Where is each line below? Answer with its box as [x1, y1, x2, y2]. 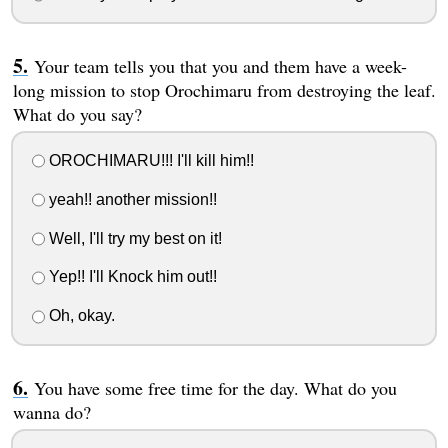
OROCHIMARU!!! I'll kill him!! [44, 152, 254, 170]
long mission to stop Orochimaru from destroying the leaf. [12, 78, 436, 103]
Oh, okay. [44, 307, 115, 325]
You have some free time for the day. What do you [33, 376, 397, 401]
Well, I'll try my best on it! [44, 229, 222, 247]
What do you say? [12, 102, 142, 127]
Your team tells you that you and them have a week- [33, 54, 407, 79]
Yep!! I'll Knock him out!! [44, 268, 217, 286]
